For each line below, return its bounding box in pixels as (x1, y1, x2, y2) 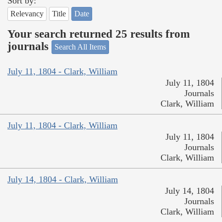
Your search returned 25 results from (7, 27, 190, 40)
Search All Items (55, 43, 106, 52)
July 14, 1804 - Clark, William (7, 174, 118, 184)
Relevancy (10, 9, 44, 18)
